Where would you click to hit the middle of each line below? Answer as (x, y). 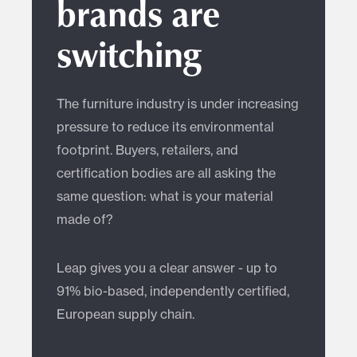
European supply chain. (126, 314)
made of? (85, 220)
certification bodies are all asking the (167, 173)
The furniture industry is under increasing (178, 104)
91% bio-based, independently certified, (173, 291)
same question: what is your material (165, 196)
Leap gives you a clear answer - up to (167, 268)
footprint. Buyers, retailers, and (148, 150)
